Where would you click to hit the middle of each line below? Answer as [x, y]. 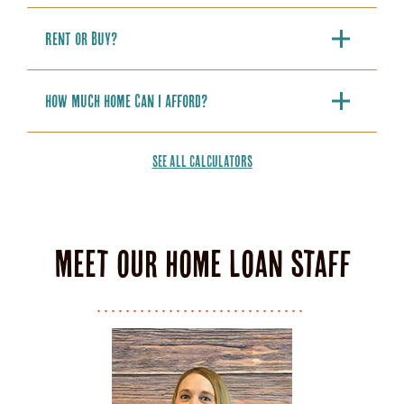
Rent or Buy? [81, 39]
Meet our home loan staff [202, 264]
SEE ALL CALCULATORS [202, 162]
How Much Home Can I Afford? [126, 101]
